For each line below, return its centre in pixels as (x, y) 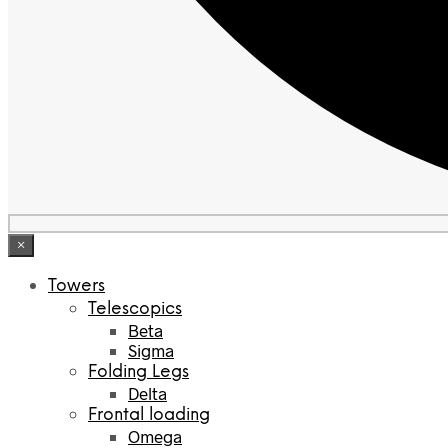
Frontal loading (149, 415)
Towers (76, 286)
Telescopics (135, 309)
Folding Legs (138, 372)
